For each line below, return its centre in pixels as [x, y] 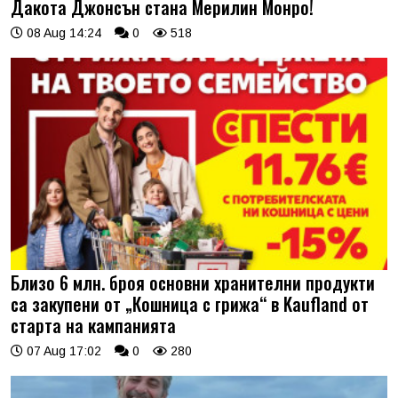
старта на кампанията [93, 325]
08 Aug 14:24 [62, 33]
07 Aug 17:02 [62, 350]
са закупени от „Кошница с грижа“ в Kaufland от [190, 303]
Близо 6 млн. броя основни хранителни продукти [193, 282]
